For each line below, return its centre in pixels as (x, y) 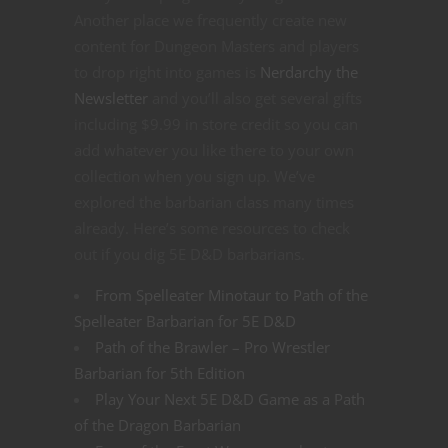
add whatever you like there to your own (214, 150)
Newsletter (111, 98)
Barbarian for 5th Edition (159, 373)
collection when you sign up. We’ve (194, 176)
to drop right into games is (167, 72)
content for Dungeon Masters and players (216, 46)
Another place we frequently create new (210, 20)
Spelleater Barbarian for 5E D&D (185, 321)
